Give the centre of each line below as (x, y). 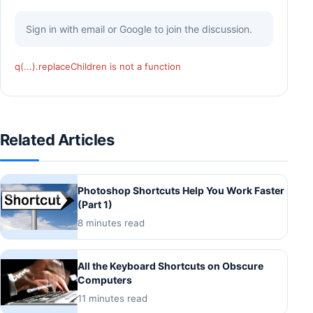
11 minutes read (112, 298)
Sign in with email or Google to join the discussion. (139, 29)
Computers (105, 279)
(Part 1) (95, 204)
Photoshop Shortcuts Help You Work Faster (181, 190)
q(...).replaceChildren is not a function (98, 66)
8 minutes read (111, 223)
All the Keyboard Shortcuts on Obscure (170, 265)
